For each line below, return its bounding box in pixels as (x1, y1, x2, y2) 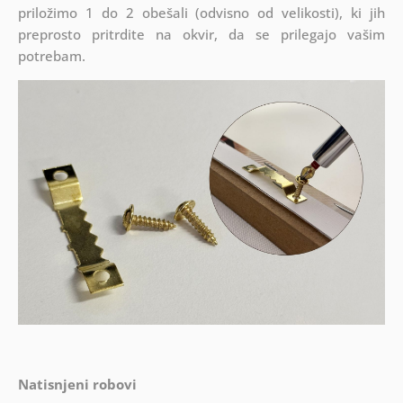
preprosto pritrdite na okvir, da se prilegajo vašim (17, 25, 386, 44)
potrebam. (17, 47, 85, 66)
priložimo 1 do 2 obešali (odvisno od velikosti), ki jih (17, 4, 386, 22)
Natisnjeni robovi (17, 375, 137, 394)
